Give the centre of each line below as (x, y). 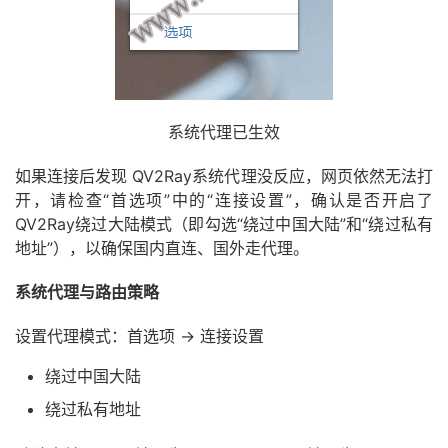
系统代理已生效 (224, 131)
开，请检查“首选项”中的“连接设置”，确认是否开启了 (224, 199)
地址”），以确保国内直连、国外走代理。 (162, 247)
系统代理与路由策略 (87, 291)
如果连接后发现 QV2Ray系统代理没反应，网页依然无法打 (224, 175)
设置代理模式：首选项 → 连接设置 (139, 335)
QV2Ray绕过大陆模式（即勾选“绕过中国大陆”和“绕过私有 (224, 223)
